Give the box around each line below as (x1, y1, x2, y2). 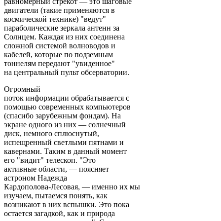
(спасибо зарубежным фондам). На (4, 111, 121, 120)
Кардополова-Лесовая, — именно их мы (4, 182, 140, 191)
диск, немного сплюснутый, (4, 129, 99, 138)
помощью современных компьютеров (4, 102, 131, 111)
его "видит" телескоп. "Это (4, 155, 96, 164)
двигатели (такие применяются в (4, 5, 115, 14)
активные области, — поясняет (4, 164, 109, 173)
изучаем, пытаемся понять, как (4, 191, 108, 200)
